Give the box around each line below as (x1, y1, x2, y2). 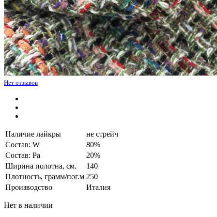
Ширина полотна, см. (5, 161, 77, 170)
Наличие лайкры (5, 129, 61, 138)
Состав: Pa (5, 151, 40, 159)
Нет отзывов (4, 78, 38, 86)
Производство (5, 183, 52, 191)
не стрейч (86, 129, 118, 138)
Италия (86, 183, 110, 191)
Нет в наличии (4, 201, 53, 209)
